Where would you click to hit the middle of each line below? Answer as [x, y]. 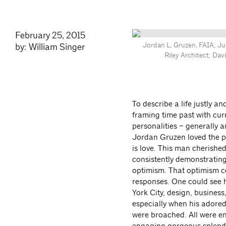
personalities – [158, 126]
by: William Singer [50, 47]
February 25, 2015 [50, 35]
